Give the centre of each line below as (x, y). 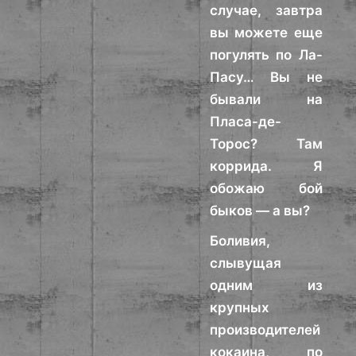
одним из (266, 285)
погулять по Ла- (266, 55)
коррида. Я (266, 166)
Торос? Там (266, 144)
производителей (265, 330)
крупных (240, 308)
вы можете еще (266, 33)
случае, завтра (266, 10)
